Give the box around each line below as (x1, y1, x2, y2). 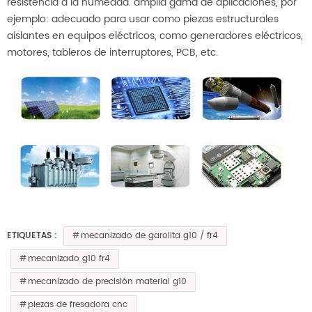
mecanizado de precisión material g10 (28, 274, 187, 288)
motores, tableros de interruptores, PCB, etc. (7, 44, 218, 61)
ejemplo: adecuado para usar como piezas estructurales (7, 10, 279, 27)
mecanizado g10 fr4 (28, 251, 110, 265)
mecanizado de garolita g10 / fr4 (81, 228, 218, 242)
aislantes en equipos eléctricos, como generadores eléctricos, (7, 27, 303, 44)
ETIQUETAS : (7, 228, 57, 242)
